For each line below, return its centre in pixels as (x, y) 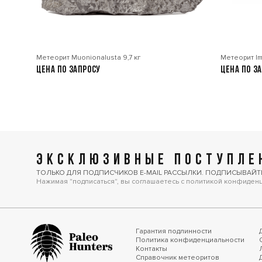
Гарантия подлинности (174, 231)
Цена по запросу (68, 70)
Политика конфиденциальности (190, 240)
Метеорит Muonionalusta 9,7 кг (88, 58)
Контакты (151, 249)
